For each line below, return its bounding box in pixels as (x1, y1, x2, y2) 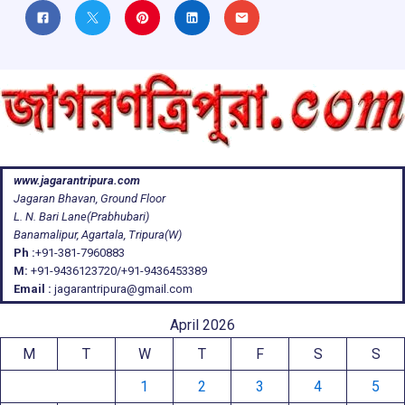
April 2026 (170, 316, 235, 334)
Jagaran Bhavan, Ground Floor (14, 192, 165, 205)
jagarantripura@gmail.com (52, 282, 193, 296)
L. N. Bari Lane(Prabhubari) (14, 210, 149, 223)
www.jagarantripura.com (14, 174, 140, 187)
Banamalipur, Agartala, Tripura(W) (14, 228, 182, 241)
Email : (14, 282, 52, 296)
